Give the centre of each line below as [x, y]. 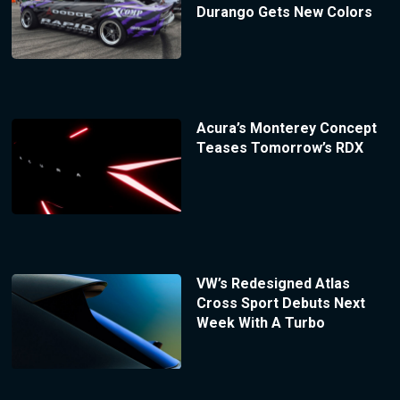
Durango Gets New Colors [284, 12]
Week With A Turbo [260, 322]
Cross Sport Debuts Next [280, 303]
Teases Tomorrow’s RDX [279, 147]
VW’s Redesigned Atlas [273, 283]
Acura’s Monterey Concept [286, 128]
